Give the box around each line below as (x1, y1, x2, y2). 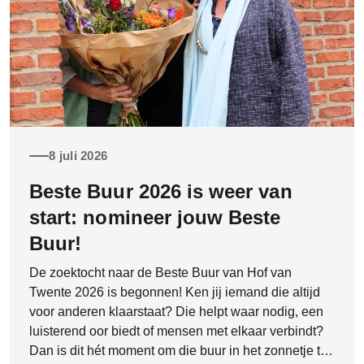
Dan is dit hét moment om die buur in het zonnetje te (29, 343, 327, 357)
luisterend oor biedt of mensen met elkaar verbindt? (29, 323, 323, 338)
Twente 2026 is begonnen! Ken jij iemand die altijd (29, 284, 320, 299)
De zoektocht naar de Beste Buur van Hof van (29, 265, 292, 279)
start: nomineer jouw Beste (29, 206, 281, 228)
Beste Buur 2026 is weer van (29, 180, 292, 202)
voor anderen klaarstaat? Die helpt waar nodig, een (29, 304, 323, 318)
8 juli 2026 (49, 149, 108, 163)
